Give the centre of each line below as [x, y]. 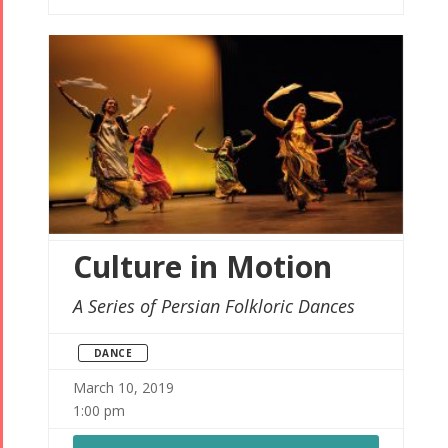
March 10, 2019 [123, 388]
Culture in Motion [202, 267]
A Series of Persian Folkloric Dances [213, 306]
